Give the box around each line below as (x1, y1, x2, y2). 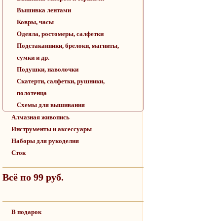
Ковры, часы (17, 18, 54, 26)
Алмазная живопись (11, 113, 70, 121)
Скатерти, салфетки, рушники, (17, 77, 105, 85)
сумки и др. (17, 54, 49, 61)
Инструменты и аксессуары (11, 125, 92, 133)
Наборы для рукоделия (11, 137, 79, 145)
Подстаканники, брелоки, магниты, (17, 42, 119, 49)
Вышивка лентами (17, 6, 71, 14)
